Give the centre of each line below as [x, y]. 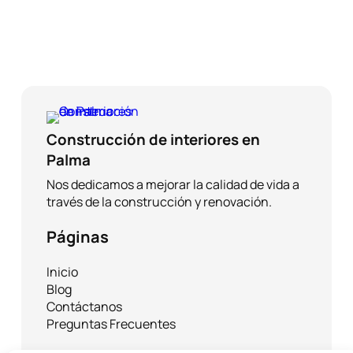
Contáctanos [85, 307]
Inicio [63, 272]
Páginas [78, 237]
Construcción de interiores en [154, 140]
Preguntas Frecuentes [111, 324]
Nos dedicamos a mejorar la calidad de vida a [173, 185]
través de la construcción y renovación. [161, 202]
